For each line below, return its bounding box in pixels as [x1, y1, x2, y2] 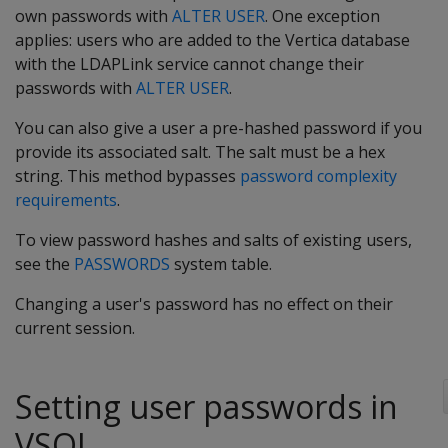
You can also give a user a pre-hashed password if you [15, 117, 422, 139]
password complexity [240, 165, 397, 187]
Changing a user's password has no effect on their [15, 293, 393, 315]
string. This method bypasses [15, 165, 240, 187]
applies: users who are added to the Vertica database [15, 29, 410, 51]
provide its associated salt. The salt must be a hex [15, 141, 385, 163]
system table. [170, 253, 272, 275]
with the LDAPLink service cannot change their [15, 53, 364, 75]
